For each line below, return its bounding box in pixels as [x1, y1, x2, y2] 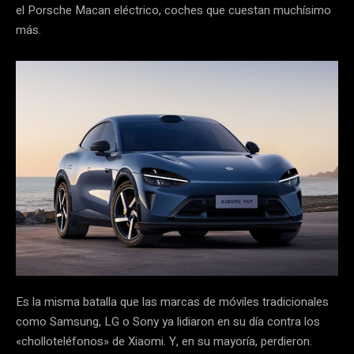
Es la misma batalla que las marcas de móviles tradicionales [16, 292, 329, 311]
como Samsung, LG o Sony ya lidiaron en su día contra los [16, 312, 320, 330]
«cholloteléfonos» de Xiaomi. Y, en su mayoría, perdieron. [16, 332, 312, 350]
